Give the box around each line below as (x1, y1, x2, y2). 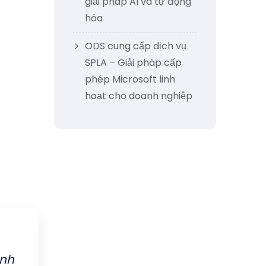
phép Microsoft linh (85, 72, 175, 86)
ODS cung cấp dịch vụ (85, 39, 186, 53)
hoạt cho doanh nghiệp (85, 89, 192, 103)
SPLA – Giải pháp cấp (85, 56, 182, 69)
